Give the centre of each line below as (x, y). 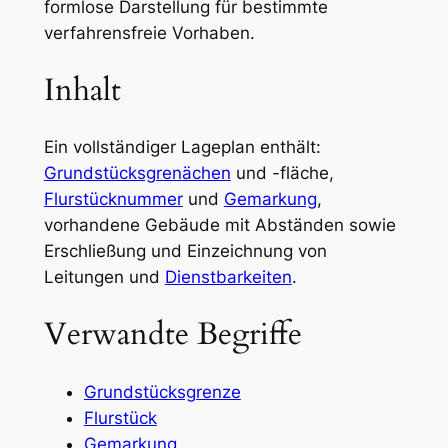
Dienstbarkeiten (228, 277)
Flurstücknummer (113, 199)
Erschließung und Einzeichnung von (185, 251)
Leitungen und (104, 277)
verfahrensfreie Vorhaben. (149, 32)
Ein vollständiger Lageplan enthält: (182, 147)
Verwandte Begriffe (172, 333)
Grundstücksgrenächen (137, 173)
